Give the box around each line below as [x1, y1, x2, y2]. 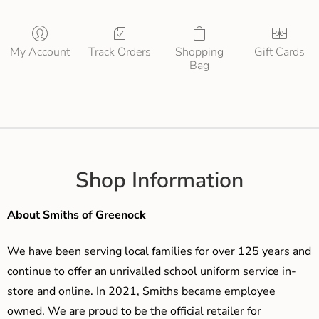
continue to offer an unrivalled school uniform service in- [7, 263, 296, 279]
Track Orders [88, 44, 151, 61]
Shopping [175, 44, 224, 61]
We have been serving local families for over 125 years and [7, 243, 311, 259]
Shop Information [75, 165, 244, 195]
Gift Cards [253, 44, 305, 61]
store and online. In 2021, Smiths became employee [7, 283, 276, 299]
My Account [10, 44, 70, 61]
